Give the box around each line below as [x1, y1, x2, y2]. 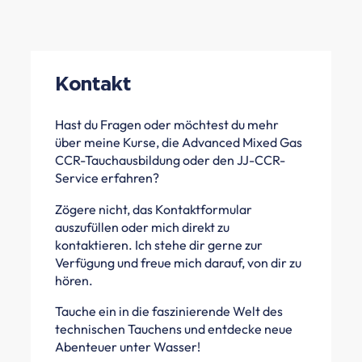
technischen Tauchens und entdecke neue [55, 320, 293, 337]
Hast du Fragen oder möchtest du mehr [55, 116, 279, 133]
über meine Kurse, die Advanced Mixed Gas [55, 134, 302, 151]
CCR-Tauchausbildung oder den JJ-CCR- [55, 152, 285, 169]
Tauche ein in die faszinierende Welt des [55, 302, 283, 319]
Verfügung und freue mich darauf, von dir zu [55, 254, 301, 271]
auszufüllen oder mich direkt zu [55, 218, 229, 235]
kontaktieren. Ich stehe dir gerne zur [55, 236, 263, 253]
